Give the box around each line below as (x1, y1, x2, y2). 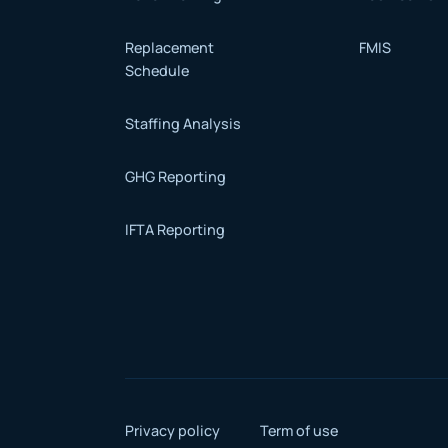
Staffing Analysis (125, 113, 242, 133)
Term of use (260, 421, 339, 441)
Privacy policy (125, 421, 221, 441)
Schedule (125, 60, 190, 80)
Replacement (125, 37, 215, 57)
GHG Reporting (125, 166, 227, 186)
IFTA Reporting (125, 219, 226, 239)
